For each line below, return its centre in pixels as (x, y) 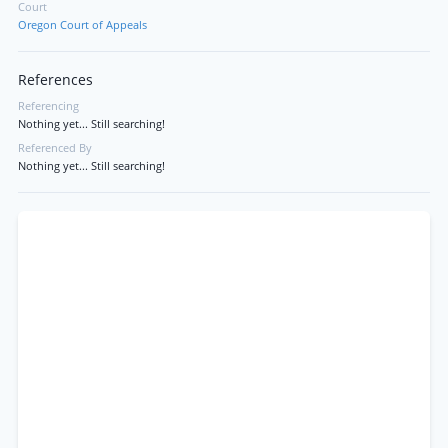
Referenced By (55, 148)
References (55, 80)
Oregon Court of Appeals (82, 25)
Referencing (48, 106)
